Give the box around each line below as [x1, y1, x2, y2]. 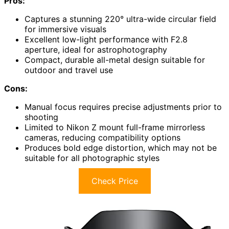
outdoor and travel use [25, 65, 113, 76]
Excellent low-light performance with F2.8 [25, 34, 188, 45]
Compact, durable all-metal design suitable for [25, 55, 205, 65]
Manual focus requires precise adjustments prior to [25, 102, 222, 112]
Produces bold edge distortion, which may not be [25, 143, 217, 153]
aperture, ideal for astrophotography [25, 44, 167, 55]
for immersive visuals [25, 24, 106, 35]
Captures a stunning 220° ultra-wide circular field [25, 14, 216, 25]
